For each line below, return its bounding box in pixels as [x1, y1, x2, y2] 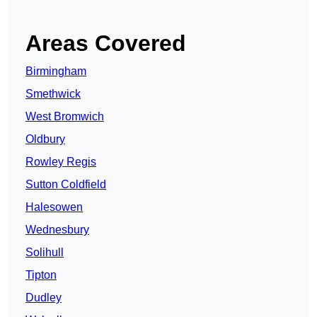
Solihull [25, 246, 64, 259]
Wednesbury [25, 224, 89, 236]
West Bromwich [25, 110, 104, 123]
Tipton [25, 269, 57, 282]
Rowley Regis [25, 156, 96, 168]
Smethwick [25, 88, 81, 100]
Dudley [25, 292, 62, 304]
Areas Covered [25, 30, 186, 57]
